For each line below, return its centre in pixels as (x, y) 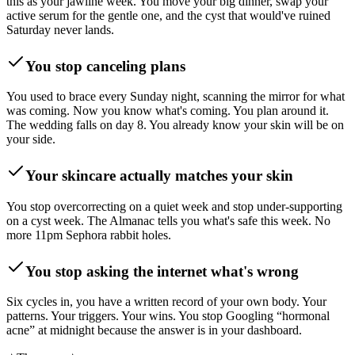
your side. (31, 139)
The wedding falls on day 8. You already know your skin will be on (175, 125)
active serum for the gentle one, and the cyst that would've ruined (168, 15)
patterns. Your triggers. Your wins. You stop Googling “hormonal (168, 316)
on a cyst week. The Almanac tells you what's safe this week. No (168, 220)
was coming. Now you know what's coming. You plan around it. (168, 111)
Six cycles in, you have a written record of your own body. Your (166, 302)
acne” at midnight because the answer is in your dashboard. (154, 330)
